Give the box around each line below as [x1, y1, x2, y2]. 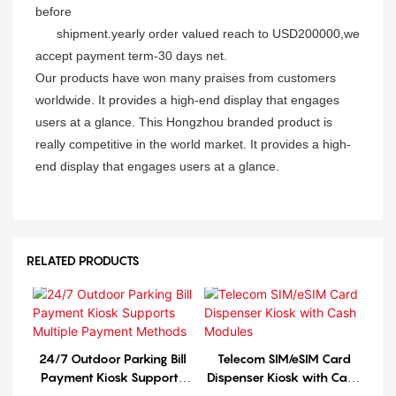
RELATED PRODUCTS [27, 253, 140, 269]
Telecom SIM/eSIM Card [217, 350, 351, 366]
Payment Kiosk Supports [40, 369, 185, 385]
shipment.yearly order [35, 26, 182, 41]
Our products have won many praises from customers [35, 70, 336, 85]
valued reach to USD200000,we [182, 26, 360, 41]
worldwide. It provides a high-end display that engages [35, 92, 339, 107]
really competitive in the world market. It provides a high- [35, 136, 351, 151]
